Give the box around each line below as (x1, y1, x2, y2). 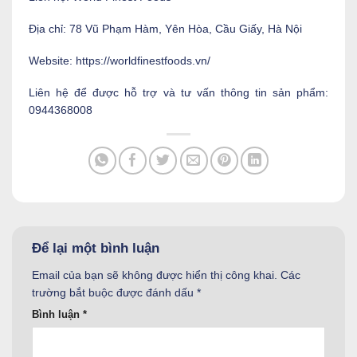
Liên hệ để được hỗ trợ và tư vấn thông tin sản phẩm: (29, 86, 328, 100)
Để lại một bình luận (32, 241, 163, 257)
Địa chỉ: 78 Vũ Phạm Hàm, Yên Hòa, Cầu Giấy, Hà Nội (29, 22, 305, 35)
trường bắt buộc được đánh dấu (32, 285, 197, 299)
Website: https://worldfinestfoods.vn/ (29, 53, 214, 67)
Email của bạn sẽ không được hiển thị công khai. (32, 268, 277, 281)
